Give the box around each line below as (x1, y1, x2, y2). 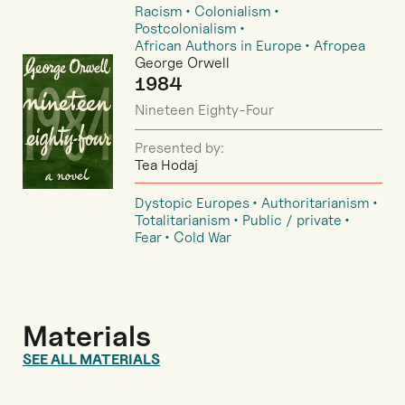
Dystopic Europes (135, 193, 250, 212)
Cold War (174, 228, 231, 246)
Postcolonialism (135, 19, 237, 37)
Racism (135, 2, 183, 20)
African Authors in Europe (135, 36, 302, 54)
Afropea (314, 36, 365, 54)
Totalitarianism (135, 211, 231, 229)
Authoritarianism (261, 193, 370, 212)
